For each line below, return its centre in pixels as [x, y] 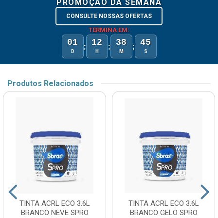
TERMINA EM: [109, 30]
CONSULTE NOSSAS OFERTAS [109, 16]
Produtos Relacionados [50, 84]
